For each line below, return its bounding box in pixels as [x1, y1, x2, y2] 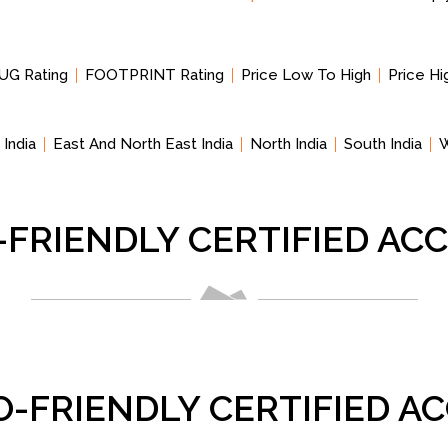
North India [250, 135, 327, 153]
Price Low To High [240, 66, 371, 84]
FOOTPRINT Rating [84, 66, 224, 84]
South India [344, 135, 422, 153]
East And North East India [53, 135, 233, 153]
